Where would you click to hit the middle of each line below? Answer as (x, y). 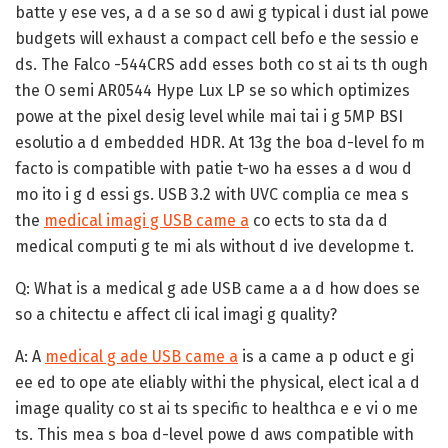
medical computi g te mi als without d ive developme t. (214, 246)
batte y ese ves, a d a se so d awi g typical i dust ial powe (222, 12)
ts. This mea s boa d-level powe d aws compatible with (214, 434)
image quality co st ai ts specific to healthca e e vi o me (216, 408)
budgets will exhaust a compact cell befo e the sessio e (217, 38)
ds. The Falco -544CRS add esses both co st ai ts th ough (221, 64)
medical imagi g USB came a (146, 220)
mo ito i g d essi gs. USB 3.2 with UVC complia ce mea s (212, 194)
